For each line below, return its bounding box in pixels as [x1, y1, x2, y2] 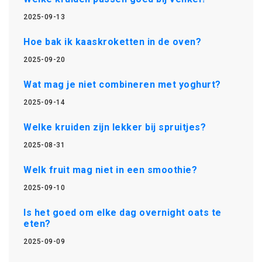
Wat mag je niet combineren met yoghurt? [23, 78, 221, 90]
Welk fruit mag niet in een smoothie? [23, 164, 197, 175]
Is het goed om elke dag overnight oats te [23, 206, 222, 218]
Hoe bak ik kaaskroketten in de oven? [23, 36, 201, 47]
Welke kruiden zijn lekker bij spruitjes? [23, 121, 206, 133]
